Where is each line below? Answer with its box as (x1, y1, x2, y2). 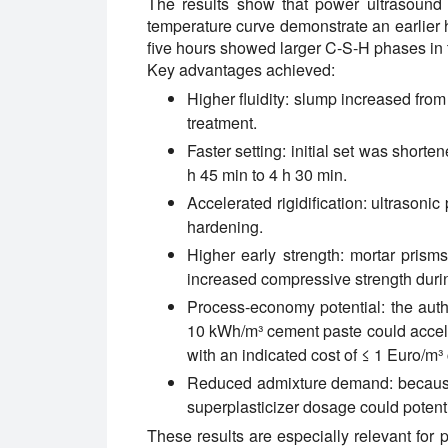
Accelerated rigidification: (187, 191, 367, 215)
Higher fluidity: (187, 87, 290, 111)
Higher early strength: (187, 243, 344, 267)
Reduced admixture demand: (187, 371, 394, 395)
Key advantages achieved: (147, 58, 335, 82)
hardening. (187, 215, 263, 239)
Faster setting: (187, 139, 287, 163)
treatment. (187, 111, 257, 135)
